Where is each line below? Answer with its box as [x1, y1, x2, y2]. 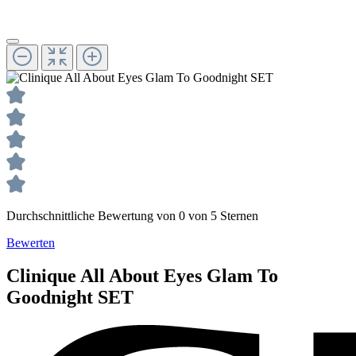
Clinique [6, 265, 76, 287]
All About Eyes [76, 265, 207, 287]
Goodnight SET [6, 287, 133, 308]
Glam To [207, 265, 278, 287]
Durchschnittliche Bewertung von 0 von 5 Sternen [6, 208, 258, 222]
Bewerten [6, 235, 55, 250]
